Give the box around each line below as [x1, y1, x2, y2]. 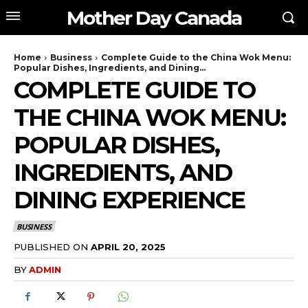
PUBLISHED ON [14, 241, 88, 252]
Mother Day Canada [67, 5, 241, 30]
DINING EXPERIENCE [14, 186, 245, 214]
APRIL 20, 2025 [91, 241, 166, 252]
